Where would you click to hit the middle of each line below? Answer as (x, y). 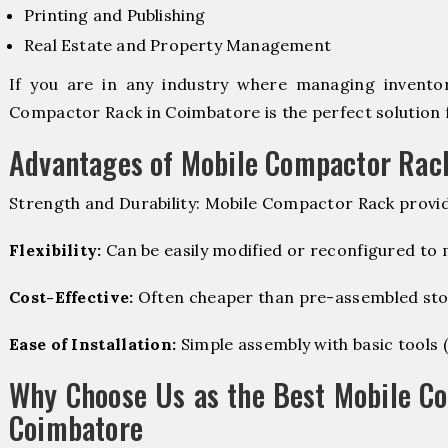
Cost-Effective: (71, 296)
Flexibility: (55, 249)
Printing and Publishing (115, 14)
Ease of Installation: (93, 344)
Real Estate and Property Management (177, 44)
